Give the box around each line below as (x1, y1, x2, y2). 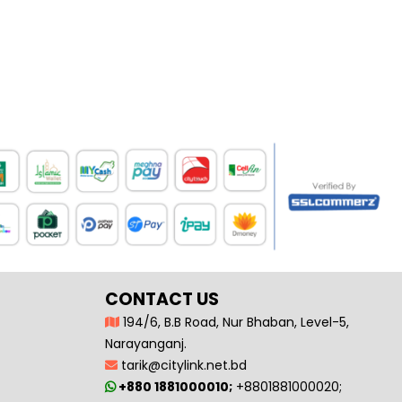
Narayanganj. (105, 334, 187, 353)
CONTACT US (105, 286, 219, 311)
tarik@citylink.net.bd (118, 355, 247, 374)
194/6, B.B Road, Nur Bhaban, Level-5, (119, 312, 349, 331)
